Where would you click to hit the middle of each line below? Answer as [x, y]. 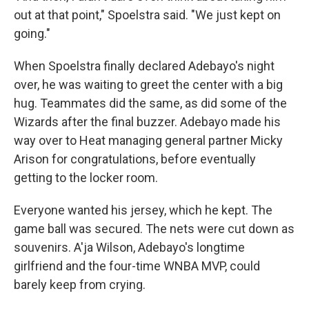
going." [32, 33]
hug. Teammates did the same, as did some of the [150, 103]
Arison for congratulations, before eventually [135, 159]
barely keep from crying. [80, 285]
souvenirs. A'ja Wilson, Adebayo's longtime [129, 247]
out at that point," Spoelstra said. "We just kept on [147, 15]
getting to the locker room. [86, 178]
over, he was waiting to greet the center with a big [148, 84]
